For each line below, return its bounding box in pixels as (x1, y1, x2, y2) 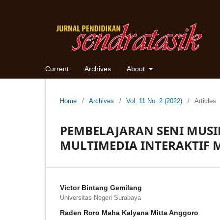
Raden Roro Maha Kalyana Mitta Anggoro (60, 208, 198, 217)
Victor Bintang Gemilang (60, 183, 142, 192)
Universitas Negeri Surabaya (60, 193, 141, 201)
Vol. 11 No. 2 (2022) (126, 97, 182, 105)
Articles (194, 97, 216, 105)
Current (45, 64, 69, 73)
